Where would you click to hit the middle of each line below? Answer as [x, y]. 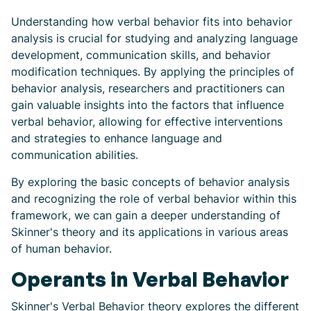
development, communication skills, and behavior [141, 55]
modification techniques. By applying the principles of [153, 72]
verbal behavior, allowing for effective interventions [147, 121]
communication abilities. [75, 155]
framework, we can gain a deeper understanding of [146, 215]
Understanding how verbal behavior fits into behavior [152, 22]
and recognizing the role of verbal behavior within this [154, 199]
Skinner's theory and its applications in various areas [150, 232]
